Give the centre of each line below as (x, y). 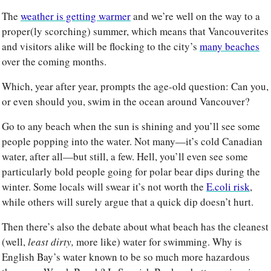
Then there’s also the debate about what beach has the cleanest (135, 227)
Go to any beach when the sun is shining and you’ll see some (131, 126)
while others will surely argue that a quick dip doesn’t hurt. (129, 202)
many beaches (230, 47)
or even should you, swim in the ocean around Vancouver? (127, 102)
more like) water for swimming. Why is (159, 242)
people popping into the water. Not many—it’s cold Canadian (132, 142)
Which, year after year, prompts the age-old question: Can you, (135, 87)
